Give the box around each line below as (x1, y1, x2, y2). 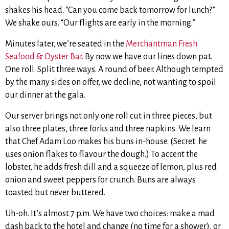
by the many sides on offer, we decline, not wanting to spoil (5, 78, 216, 87)
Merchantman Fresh (126, 39, 197, 49)
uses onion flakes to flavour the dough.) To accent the (5, 150, 198, 159)
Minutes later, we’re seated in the (5, 39, 126, 49)
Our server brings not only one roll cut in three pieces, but (5, 111, 212, 121)
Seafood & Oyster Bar (5, 52, 82, 62)
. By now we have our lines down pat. (82, 52, 212, 62)
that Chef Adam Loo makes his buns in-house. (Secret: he (5, 137, 207, 147)
